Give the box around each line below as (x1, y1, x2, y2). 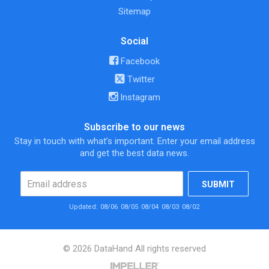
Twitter (124, 74, 155, 85)
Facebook (118, 56, 160, 67)
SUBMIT (202, 180, 235, 190)
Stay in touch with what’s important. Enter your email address (14, 136, 255, 147)
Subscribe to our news (84, 121, 185, 133)
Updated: (69, 203, 100, 211)
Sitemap (118, 6, 151, 17)
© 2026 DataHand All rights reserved (63, 243, 206, 255)
